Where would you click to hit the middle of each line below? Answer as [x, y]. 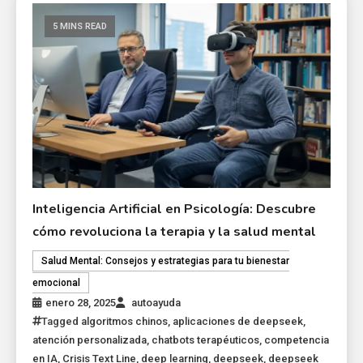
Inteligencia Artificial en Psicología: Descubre [175, 209]
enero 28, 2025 [81, 303]
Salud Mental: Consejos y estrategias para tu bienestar [166, 261]
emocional [57, 283]
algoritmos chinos [125, 322]
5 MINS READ [80, 26]
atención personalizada [90, 340]
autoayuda [156, 303]
